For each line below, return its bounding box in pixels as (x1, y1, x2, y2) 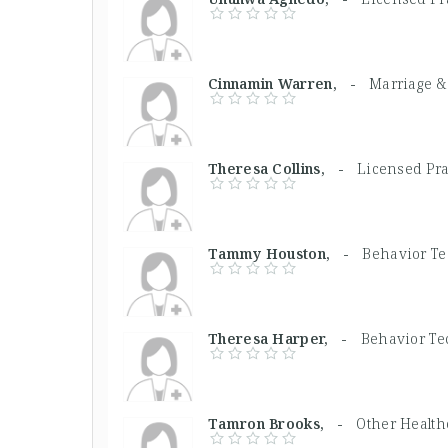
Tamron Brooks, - (208, 413, 357, 433)
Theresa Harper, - (208, 328, 361, 348)
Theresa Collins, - (208, 158, 357, 178)
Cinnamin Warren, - (208, 73, 369, 93)
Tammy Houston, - (208, 243, 363, 263)
